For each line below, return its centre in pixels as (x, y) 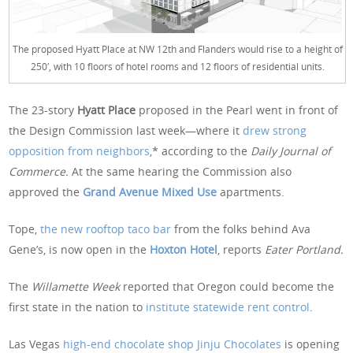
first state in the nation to (78, 307)
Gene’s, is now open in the (80, 250)
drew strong (275, 131)
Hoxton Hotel (184, 250)
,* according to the (201, 151)
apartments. (253, 192)
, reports (242, 250)
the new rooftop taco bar (106, 229)
